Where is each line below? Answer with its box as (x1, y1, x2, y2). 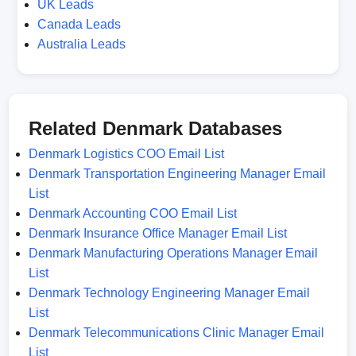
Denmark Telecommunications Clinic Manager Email (29, 326, 325, 339)
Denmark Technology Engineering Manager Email (29, 286, 311, 300)
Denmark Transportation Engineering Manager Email (29, 167, 327, 180)
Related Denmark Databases (29, 118, 283, 139)
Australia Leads (37, 37, 126, 51)
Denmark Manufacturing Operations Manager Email (29, 246, 319, 260)
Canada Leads (37, 17, 121, 31)
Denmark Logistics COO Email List (29, 147, 225, 161)
